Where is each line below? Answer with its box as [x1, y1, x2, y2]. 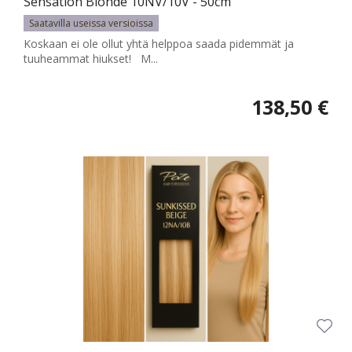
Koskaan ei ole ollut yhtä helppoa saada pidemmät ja [24, 36, 294, 52]
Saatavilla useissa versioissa [29, 16, 153, 31]
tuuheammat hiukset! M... [24, 51, 158, 67]
